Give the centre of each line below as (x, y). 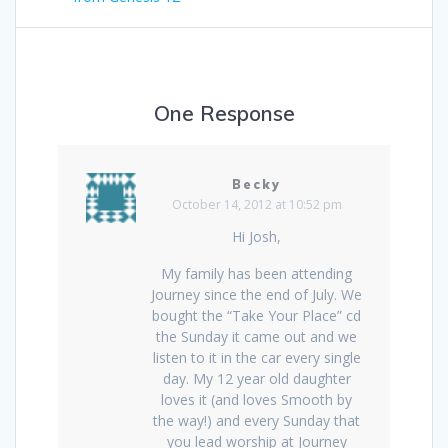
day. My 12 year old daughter (256, 378)
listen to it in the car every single (256, 357)
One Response (224, 113)
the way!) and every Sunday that (256, 420)
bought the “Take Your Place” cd (256, 315)
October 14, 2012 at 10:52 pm (256, 204)
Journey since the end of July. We (256, 294)
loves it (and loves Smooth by (256, 399)
